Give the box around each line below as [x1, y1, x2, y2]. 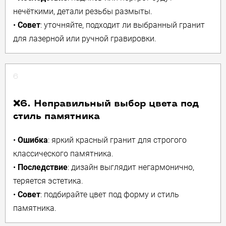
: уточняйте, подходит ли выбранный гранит [40, 20, 205, 30]
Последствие [18, 162, 68, 172]
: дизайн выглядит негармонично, [68, 162, 194, 172]
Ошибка [18, 135, 48, 145]
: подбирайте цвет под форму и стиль [40, 190, 179, 199]
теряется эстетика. [13, 176, 83, 186]
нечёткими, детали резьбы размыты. [13, 7, 152, 16]
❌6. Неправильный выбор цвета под [13, 99, 199, 109]
